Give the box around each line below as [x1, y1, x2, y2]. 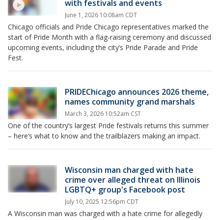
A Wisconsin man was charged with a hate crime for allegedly [8, 208, 202, 218]
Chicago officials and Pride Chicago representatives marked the [8, 22, 209, 31]
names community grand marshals [65, 96, 195, 107]
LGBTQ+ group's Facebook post [65, 184, 185, 195]
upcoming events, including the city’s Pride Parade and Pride [8, 42, 198, 52]
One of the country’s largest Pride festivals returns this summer [8, 120, 209, 130]
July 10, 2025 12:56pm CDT [65, 197, 138, 206]
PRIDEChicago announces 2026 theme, [65, 86, 209, 97]
